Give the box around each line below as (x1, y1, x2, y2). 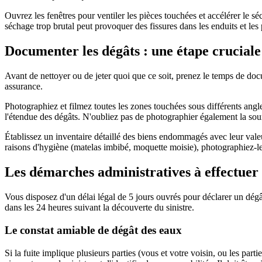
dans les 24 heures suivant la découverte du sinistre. (5, 202, 194, 213)
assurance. (5, 81, 43, 92)
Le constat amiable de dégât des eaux (5, 223, 182, 236)
